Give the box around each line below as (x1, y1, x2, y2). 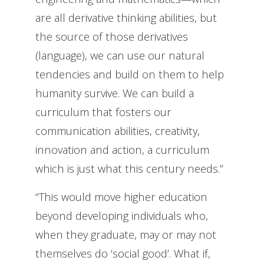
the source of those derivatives (35, 28, 188, 44)
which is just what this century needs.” (35, 160, 223, 176)
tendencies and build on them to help (35, 66, 224, 81)
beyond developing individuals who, (35, 207, 208, 223)
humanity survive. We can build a (35, 85, 194, 100)
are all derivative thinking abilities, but (35, 9, 217, 25)
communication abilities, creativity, (35, 123, 200, 138)
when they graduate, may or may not (35, 226, 216, 242)
